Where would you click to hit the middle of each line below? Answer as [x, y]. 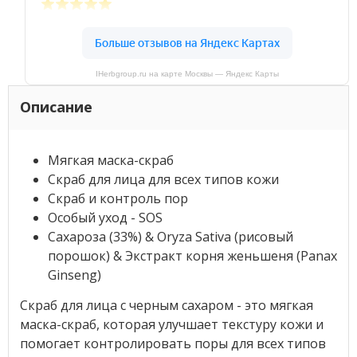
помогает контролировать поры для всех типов [173, 343]
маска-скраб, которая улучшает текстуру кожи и [171, 324]
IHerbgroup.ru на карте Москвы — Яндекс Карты [187, 74]
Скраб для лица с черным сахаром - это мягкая [166, 305]
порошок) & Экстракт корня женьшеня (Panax [192, 255]
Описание [56, 107]
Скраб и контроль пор [118, 198]
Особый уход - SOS [105, 217]
